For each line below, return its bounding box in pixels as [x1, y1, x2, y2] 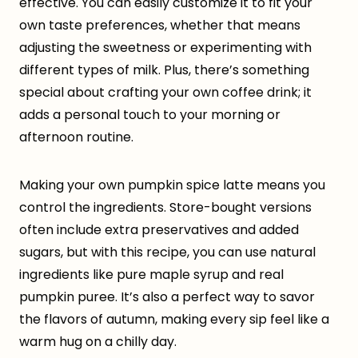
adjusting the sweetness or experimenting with [19, 38, 312, 58]
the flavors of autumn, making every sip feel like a [19, 310, 329, 329]
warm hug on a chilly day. [19, 332, 177, 352]
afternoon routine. [19, 128, 133, 147]
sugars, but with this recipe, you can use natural [19, 243, 316, 262]
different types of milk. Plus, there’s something [19, 61, 309, 80]
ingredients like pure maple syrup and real [19, 265, 284, 284]
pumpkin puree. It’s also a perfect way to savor [19, 288, 315, 307]
